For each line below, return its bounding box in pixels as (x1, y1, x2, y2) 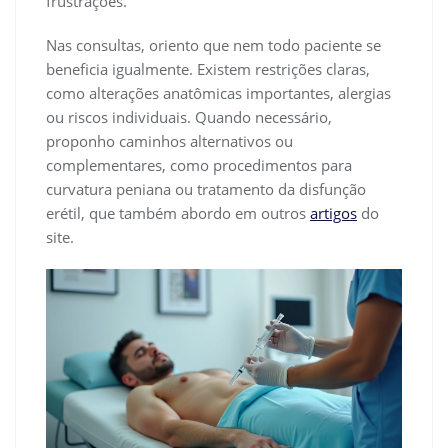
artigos (310, 202, 357, 223)
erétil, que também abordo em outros (46, 202, 310, 223)
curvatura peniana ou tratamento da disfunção (46, 178, 366, 199)
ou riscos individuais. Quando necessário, (46, 106, 332, 127)
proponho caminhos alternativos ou (46, 130, 293, 151)
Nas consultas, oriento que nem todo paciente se (46, 34, 381, 55)
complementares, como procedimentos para (46, 154, 352, 175)
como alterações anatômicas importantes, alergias (46, 82, 391, 103)
